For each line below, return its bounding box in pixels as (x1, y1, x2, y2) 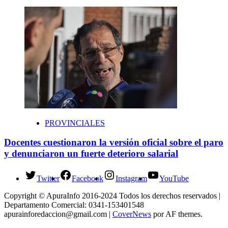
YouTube (159, 174, 189, 183)
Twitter (37, 174, 60, 183)
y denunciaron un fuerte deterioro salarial (4, 148, 178, 159)
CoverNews (112, 210, 151, 219)
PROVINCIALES (45, 118, 105, 127)
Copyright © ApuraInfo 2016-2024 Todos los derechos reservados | (4, 191, 220, 201)
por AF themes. (151, 210, 203, 219)
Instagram (116, 174, 147, 183)
